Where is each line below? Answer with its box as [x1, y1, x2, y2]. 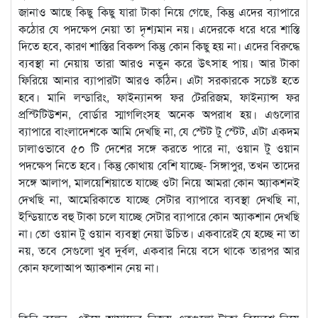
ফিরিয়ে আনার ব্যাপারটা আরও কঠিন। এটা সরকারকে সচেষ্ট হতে [18, 71, 300, 88]
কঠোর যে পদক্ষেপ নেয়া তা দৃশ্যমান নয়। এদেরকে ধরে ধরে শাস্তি [18, 20, 300, 37]
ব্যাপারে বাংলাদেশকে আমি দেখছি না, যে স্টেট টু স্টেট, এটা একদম [18, 122, 300, 139]
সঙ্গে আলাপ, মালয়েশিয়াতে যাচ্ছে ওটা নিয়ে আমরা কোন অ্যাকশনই [18, 173, 300, 190]
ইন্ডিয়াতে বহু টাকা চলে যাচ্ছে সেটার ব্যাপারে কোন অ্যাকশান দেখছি [18, 207, 300, 224]
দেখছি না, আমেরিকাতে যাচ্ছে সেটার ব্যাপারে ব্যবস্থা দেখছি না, [18, 190, 300, 207]
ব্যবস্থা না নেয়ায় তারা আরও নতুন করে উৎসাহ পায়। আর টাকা [18, 54, 300, 71]
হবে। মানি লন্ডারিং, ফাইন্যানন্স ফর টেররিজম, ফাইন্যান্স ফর [18, 88, 300, 105]
